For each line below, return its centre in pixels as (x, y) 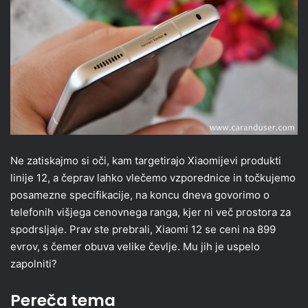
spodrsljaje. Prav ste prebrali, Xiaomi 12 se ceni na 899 (143, 229)
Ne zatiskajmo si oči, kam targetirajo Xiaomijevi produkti (146, 160)
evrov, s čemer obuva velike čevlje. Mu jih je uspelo (135, 246)
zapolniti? (34, 263)
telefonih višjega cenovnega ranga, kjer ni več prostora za (151, 212)
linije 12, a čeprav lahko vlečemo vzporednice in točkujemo (153, 177)
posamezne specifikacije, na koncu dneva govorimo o (140, 195)
